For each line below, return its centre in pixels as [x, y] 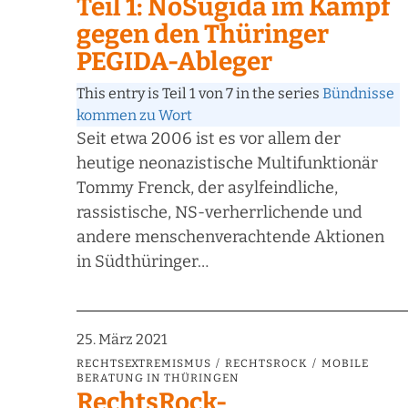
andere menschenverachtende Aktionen [230, 237]
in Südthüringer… [143, 262]
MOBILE [345, 364]
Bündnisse [358, 94]
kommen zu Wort [134, 116]
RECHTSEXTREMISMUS [144, 364]
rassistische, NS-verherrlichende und [219, 213]
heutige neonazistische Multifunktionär [227, 163]
